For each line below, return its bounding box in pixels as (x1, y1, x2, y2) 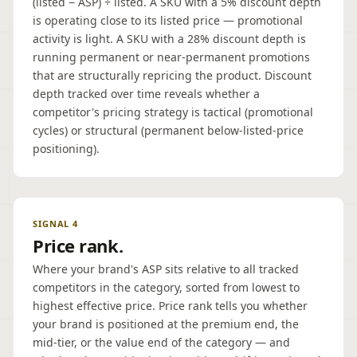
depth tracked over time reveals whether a (33, 86, 260, 101)
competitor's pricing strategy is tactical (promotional (33, 104, 313, 120)
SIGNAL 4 (33, 218, 79, 229)
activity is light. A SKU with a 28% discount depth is (33, 31, 306, 46)
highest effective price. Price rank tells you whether (33, 298, 308, 313)
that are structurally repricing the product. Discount (33, 68, 312, 83)
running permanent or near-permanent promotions (33, 49, 310, 65)
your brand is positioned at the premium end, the (33, 316, 299, 331)
